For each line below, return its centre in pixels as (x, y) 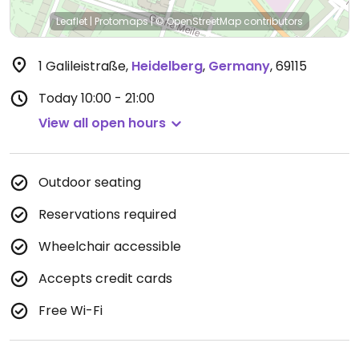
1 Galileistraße (82, 66)
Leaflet (72, 21)
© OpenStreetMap (198, 21)
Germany (239, 66)
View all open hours (102, 123)
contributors (272, 21)
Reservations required (107, 214)
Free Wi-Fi (71, 311)
